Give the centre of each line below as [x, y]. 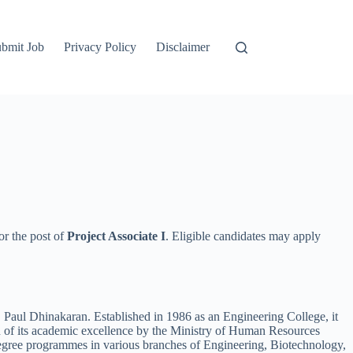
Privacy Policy [100, 47]
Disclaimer [183, 47]
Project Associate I [116, 236]
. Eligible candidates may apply [243, 236]
